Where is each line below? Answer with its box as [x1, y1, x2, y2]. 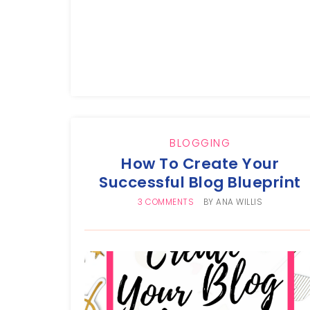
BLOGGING [170, 136, 231, 151]
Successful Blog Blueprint [99, 172, 301, 194]
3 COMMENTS [138, 197, 194, 208]
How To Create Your [121, 153, 280, 175]
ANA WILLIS [216, 197, 263, 208]
